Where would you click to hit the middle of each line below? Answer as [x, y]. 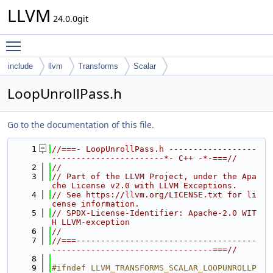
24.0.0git [69, 19]
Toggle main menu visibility [83, 41]
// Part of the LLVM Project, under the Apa [154, 176]
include [20, 66]
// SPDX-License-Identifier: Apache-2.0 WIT [154, 213]
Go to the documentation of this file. [81, 125]
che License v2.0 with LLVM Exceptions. [144, 186]
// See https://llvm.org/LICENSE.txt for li [154, 195]
